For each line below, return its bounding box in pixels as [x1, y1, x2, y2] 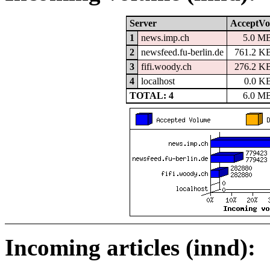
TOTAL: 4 [129, 90, 174, 101]
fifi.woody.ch [140, 61, 192, 72]
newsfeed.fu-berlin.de [140, 47, 224, 57]
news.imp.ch [140, 33, 189, 43]
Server [129, 18, 157, 28]
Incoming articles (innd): [5, 234, 256, 260]
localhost [140, 76, 175, 86]
